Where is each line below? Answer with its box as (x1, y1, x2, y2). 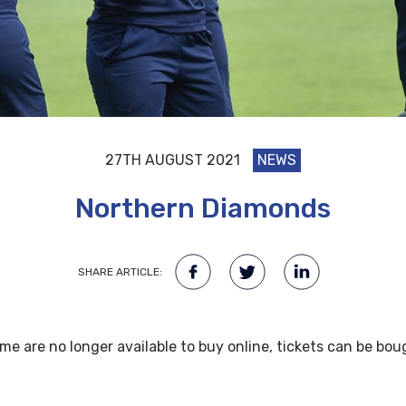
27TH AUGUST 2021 (105, 151, 240, 169)
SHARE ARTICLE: (77, 266, 162, 279)
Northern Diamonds (75, 192, 331, 226)
